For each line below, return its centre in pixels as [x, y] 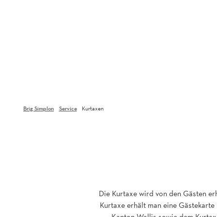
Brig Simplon [39, 108]
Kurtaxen [93, 108]
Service [68, 108]
